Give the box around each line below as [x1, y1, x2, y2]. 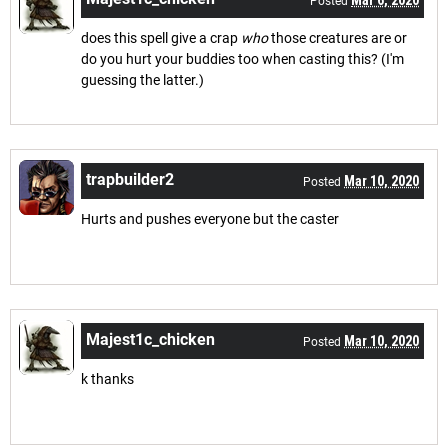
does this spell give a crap [81, 29, 241, 46]
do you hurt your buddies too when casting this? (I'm [81, 50, 404, 67]
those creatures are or [268, 29, 407, 46]
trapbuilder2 [86, 169, 174, 189]
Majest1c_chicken [86, 329, 215, 349]
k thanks [81, 370, 134, 387]
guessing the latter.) [81, 71, 204, 88]
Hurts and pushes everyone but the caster [81, 210, 339, 227]
